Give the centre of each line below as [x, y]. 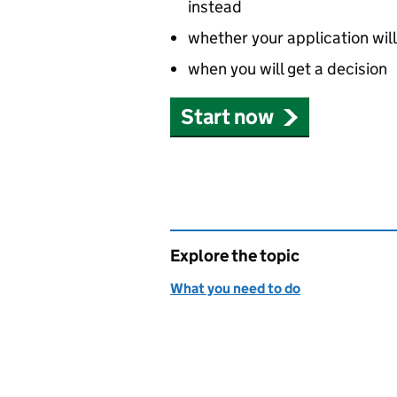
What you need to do [235, 288]
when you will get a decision [288, 69]
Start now [227, 117]
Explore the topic [235, 256]
